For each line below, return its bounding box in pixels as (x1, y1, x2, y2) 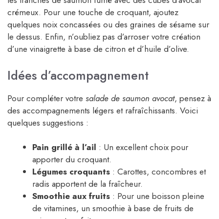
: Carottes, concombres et (110, 166, 206, 178)
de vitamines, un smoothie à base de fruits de (32, 202, 194, 215)
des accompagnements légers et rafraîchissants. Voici (7, 104, 198, 116)
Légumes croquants (32, 166, 110, 178)
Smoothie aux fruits (32, 190, 110, 202)
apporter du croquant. (32, 153, 111, 166)
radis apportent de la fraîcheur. (32, 178, 143, 190)
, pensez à (175, 92, 211, 104)
